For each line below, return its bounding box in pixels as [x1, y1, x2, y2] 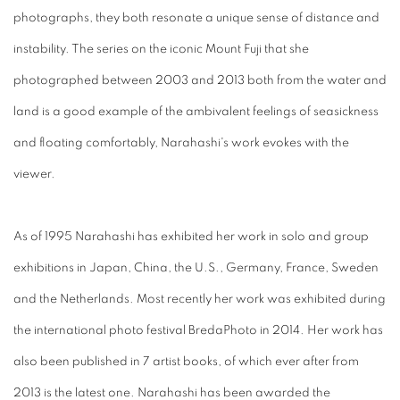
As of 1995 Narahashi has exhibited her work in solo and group [13, 229, 369, 243]
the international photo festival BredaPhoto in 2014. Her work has [13, 323, 383, 337]
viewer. [13, 167, 55, 180]
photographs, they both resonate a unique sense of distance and [13, 11, 379, 24]
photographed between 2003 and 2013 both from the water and [13, 73, 387, 87]
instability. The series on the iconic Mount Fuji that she [13, 42, 309, 55]
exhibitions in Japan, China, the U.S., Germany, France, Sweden [13, 261, 379, 274]
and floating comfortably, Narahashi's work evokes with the [13, 136, 349, 149]
